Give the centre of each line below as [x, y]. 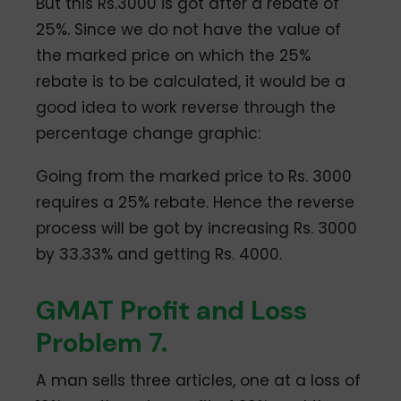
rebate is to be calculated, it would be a [191, 82]
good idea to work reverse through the [186, 108]
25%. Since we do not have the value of [189, 30]
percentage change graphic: [149, 134]
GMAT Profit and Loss [172, 311]
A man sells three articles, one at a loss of [199, 381]
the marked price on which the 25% [174, 56]
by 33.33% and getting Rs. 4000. [159, 255]
